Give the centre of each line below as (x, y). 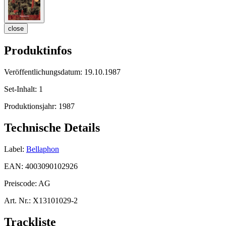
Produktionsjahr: (31, 106)
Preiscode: (21, 183)
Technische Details (52, 127)
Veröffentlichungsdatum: (44, 72)
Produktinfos (38, 51)
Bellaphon (43, 149)
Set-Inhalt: (21, 89)
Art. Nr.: (17, 200)
